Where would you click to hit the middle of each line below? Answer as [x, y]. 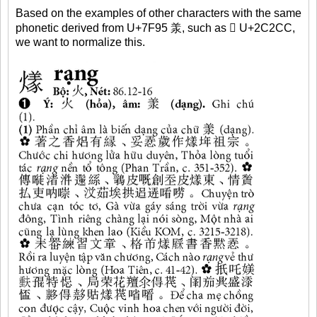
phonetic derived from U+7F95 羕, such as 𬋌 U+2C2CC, [155, 28]
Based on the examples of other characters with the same [158, 13]
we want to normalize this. [80, 42]
